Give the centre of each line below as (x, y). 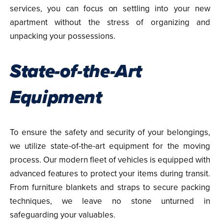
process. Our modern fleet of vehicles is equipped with (110, 160)
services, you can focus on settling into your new (110, 9)
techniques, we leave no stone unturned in (110, 201)
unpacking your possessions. (63, 36)
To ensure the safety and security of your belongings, (110, 132)
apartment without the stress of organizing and (110, 22)
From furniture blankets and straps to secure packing (110, 187)
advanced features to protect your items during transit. (110, 174)
